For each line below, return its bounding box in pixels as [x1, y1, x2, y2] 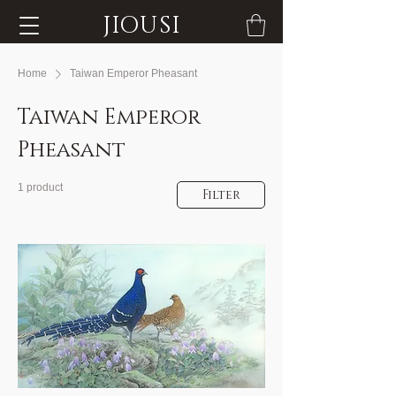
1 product [18, 181, 63, 194]
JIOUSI [102, 11, 181, 42]
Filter [202, 187, 240, 203]
